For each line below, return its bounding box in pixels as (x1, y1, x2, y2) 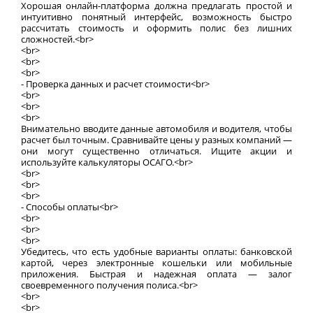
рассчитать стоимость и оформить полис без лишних (21, 22, 292, 34)
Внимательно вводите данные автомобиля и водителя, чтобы (21, 122, 292, 135)
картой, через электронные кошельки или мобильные (21, 256, 292, 269)
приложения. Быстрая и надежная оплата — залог (21, 268, 292, 280)
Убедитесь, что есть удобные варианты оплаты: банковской (21, 245, 292, 258)
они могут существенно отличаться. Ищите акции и (21, 145, 292, 157)
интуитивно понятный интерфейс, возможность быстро (21, 10, 292, 23)
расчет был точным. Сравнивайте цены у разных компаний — (21, 133, 292, 146)
